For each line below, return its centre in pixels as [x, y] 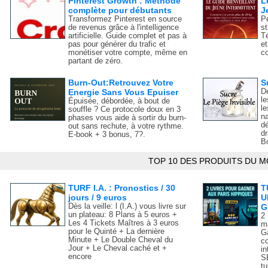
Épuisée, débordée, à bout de [119, 101]
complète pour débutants [120, 10]
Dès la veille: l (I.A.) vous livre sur [127, 207]
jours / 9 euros [98, 198]
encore [80, 257]
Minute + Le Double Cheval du [121, 240]
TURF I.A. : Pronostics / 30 [122, 188]
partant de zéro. [96, 61]
